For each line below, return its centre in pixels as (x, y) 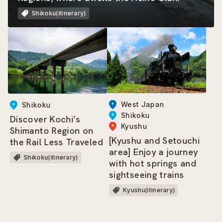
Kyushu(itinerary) (149, 190)
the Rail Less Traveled (56, 142)
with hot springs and (153, 164)
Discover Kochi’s (45, 119)
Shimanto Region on (52, 130)
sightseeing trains (147, 175)
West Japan (143, 105)
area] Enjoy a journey (154, 152)
